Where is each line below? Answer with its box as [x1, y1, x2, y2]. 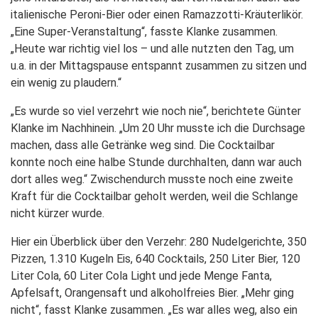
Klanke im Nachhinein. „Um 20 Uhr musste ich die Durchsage [11, 121, 305, 135]
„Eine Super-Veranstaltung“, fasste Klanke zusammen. [11, 25, 278, 38]
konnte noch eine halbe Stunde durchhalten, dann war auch [11, 155, 302, 169]
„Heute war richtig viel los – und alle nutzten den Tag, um [11, 42, 294, 55]
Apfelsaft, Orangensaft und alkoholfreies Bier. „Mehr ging [11, 286, 294, 300]
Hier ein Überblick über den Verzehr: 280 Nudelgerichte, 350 [11, 235, 307, 248]
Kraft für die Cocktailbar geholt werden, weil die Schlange [11, 190, 298, 203]
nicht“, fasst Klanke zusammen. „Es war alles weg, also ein [11, 303, 297, 317]
